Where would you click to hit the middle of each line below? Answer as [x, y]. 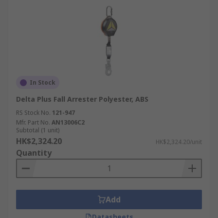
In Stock [43, 82]
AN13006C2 [68, 122]
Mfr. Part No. [33, 122]
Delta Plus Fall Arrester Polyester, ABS [82, 99]
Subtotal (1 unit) [38, 130]
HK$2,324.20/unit [179, 142]
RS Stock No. [33, 113]
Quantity [34, 153]
